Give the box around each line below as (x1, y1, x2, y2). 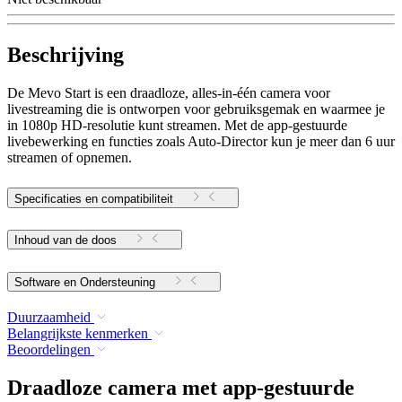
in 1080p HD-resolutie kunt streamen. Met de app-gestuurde (7, 117, 347, 133)
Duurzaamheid (7, 310, 91, 326)
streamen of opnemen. (7, 149, 132, 165)
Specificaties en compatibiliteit (14, 191, 173, 205)
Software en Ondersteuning (80, 275, 155, 290)
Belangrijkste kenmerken (7, 326, 148, 342)
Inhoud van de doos (14, 233, 117, 248)
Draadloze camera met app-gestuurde (7, 376, 354, 400)
